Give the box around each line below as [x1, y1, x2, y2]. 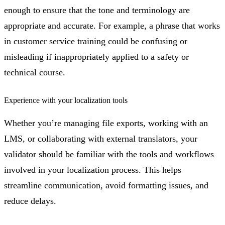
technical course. [4, 67, 65, 78]
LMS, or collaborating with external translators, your [4, 134, 197, 144]
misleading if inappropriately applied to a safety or [4, 52, 189, 62]
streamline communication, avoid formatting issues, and [4, 180, 208, 191]
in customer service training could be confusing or [4, 36, 187, 47]
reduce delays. [4, 196, 56, 206]
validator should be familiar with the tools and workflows [4, 149, 214, 160]
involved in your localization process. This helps [4, 165, 181, 175]
